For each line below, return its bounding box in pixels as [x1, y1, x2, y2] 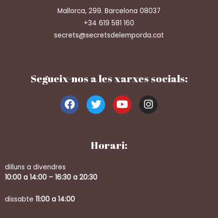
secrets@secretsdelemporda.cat [54, 31, 164, 40]
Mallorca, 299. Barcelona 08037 [57, 6, 161, 16]
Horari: [91, 138, 127, 152]
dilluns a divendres [5, 162, 66, 172]
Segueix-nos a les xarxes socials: [30, 72, 188, 86]
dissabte [5, 194, 36, 204]
